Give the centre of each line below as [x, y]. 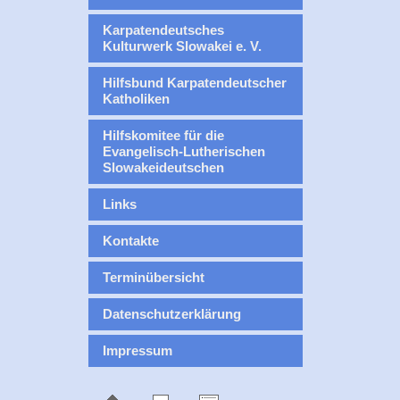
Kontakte [131, 241]
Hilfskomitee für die [163, 135]
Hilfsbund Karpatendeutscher [195, 83]
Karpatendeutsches [163, 30]
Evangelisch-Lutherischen [184, 151]
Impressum [137, 350]
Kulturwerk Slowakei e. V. [182, 46]
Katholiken [136, 99]
